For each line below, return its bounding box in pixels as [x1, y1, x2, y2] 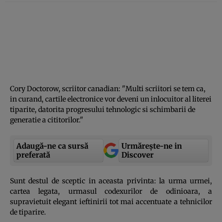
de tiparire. [10, 207, 46, 217]
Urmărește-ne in [121, 141, 182, 151]
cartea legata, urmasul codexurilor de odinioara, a [10, 186, 212, 196]
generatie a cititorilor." [10, 115, 83, 124]
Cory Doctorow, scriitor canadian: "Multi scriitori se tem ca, [10, 84, 206, 93]
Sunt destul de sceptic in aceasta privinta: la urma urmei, [10, 176, 212, 185]
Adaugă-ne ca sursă [16, 141, 88, 151]
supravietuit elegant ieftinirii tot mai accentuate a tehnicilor [10, 197, 212, 206]
